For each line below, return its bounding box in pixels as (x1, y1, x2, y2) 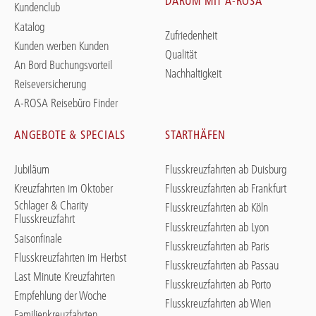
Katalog (14, 19, 44, 34)
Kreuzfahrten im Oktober (14, 181, 113, 196)
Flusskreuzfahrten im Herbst (14, 250, 126, 265)
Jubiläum (14, 162, 49, 177)
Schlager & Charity (14, 198, 88, 213)
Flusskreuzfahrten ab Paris (165, 238, 269, 253)
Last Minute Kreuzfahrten (14, 269, 115, 284)
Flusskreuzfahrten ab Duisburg (165, 162, 286, 177)
